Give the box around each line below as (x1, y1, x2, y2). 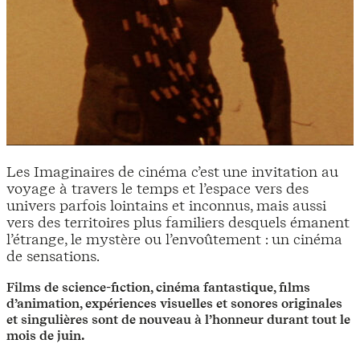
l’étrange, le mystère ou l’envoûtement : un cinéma (6, 231, 342, 248)
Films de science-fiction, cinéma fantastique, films (6, 279, 310, 296)
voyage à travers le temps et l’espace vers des (6, 180, 309, 198)
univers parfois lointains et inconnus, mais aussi (6, 197, 326, 215)
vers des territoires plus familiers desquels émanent (6, 214, 350, 231)
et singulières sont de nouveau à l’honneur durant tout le (6, 311, 350, 328)
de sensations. (6, 247, 100, 265)
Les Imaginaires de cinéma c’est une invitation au (6, 163, 338, 181)
